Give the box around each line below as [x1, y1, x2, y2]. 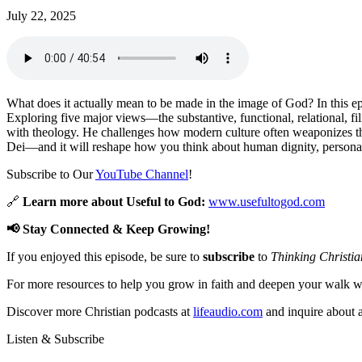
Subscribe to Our [6, 166, 95, 181]
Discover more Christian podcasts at [6, 304, 193, 318]
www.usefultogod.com [208, 194, 325, 208]
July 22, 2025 [6, 8, 76, 23]
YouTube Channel [95, 166, 188, 181]
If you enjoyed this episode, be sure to [6, 249, 203, 263]
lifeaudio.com [193, 304, 263, 318]
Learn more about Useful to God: [23, 194, 205, 208]
